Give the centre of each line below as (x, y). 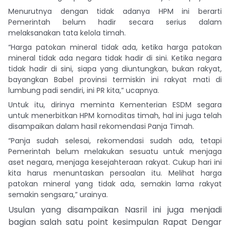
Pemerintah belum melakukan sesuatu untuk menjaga (115, 151)
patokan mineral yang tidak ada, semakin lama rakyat (115, 184)
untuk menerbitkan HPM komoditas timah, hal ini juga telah (115, 115)
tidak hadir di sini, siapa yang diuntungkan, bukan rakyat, (115, 69)
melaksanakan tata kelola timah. (67, 33)
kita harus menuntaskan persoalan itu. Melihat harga (115, 173)
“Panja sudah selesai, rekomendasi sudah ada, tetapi (115, 140)
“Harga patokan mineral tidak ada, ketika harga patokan (115, 47)
